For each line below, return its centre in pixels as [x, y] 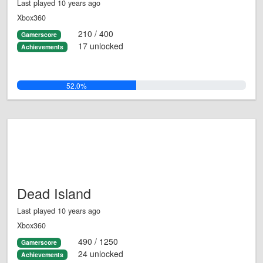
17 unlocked [100, 45]
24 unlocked [100, 253]
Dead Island [54, 193]
